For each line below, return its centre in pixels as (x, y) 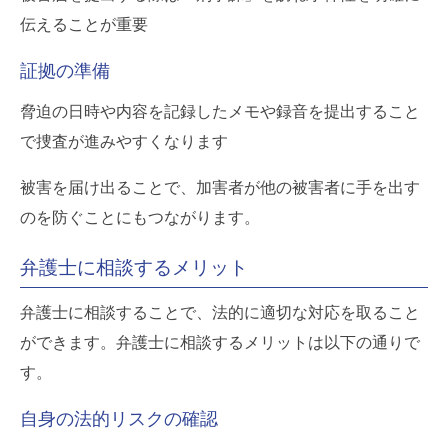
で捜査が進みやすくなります (124, 141)
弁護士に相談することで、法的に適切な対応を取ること (220, 312)
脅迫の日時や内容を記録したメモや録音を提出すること (220, 111)
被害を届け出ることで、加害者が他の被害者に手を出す (220, 187)
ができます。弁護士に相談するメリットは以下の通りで (220, 342)
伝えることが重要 (84, 24)
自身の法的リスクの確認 (119, 418)
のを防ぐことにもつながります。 (140, 217)
